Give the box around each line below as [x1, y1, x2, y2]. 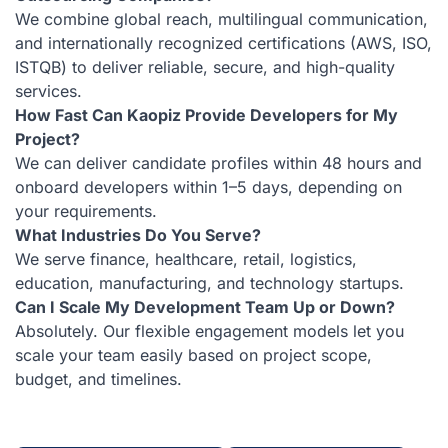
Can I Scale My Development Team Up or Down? [15, 296, 395, 317]
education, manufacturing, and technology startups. [15, 272, 404, 293]
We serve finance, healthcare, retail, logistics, [15, 248, 357, 269]
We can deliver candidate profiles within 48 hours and [15, 152, 422, 173]
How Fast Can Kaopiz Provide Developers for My [15, 104, 398, 125]
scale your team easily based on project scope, [15, 344, 372, 365]
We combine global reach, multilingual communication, [15, 8, 428, 29]
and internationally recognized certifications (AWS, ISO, [15, 32, 432, 53]
